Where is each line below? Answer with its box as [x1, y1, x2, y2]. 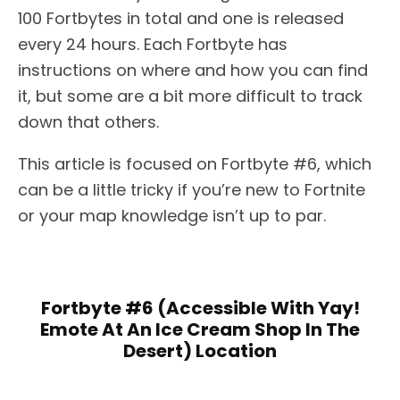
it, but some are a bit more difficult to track [18, 84, 362, 107]
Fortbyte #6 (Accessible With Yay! [40, 295, 360, 321]
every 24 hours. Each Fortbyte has [18, 32, 287, 55]
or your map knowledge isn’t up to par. [18, 204, 326, 227]
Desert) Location [123, 337, 277, 363]
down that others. [18, 110, 159, 133]
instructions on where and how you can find [18, 58, 368, 81]
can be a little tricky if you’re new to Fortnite [18, 178, 365, 201]
